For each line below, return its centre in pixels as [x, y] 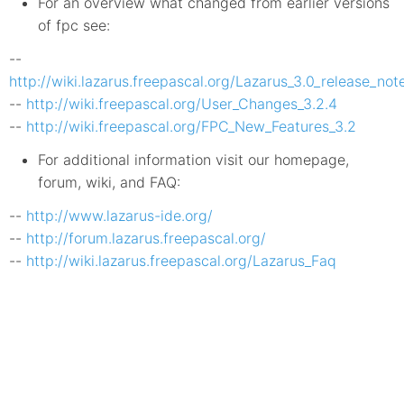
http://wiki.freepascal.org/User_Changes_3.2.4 [182, 104]
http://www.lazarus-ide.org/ [119, 216]
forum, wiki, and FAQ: [109, 183]
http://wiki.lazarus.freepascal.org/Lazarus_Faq [181, 261]
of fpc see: [74, 26]
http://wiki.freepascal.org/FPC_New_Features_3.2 [191, 127]
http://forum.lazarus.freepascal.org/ [146, 239]
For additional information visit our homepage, [193, 160]
